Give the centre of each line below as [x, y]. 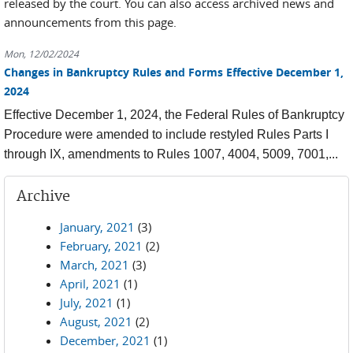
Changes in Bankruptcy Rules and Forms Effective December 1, [174, 72]
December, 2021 [105, 340]
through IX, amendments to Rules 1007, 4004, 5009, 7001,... [171, 154]
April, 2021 [90, 283]
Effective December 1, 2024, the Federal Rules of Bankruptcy [174, 114]
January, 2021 [97, 227]
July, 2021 [87, 302]
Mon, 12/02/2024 [41, 54]
